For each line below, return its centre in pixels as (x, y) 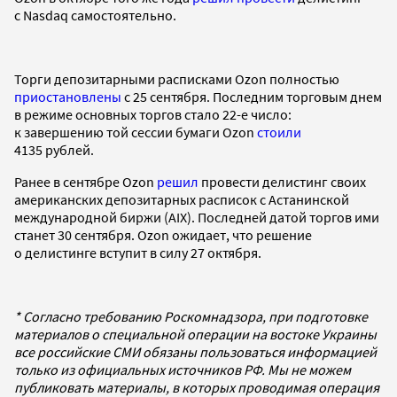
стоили (279, 132)
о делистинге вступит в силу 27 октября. (138, 252)
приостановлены (68, 96)
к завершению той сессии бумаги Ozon (136, 132)
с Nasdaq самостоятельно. (95, 15)
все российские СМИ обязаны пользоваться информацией (195, 351)
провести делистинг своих (282, 181)
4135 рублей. (54, 149)
